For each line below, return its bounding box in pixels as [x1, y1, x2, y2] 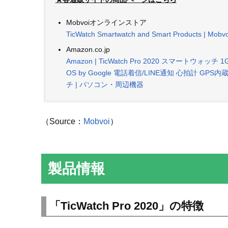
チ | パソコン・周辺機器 [66, 80, 144, 89]
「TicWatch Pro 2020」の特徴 [49, 199, 204, 213]
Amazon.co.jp [66, 45, 110, 54]
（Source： [41, 117, 83, 126]
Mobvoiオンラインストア [66, 18, 147, 27]
